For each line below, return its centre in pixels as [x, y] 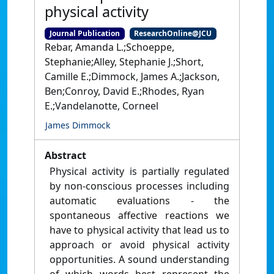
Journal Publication [84, 33]
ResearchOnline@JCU [173, 33]
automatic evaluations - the [139, 201]
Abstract [65, 156]
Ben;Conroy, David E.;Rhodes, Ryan [124, 91]
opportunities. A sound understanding [139, 260]
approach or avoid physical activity [139, 245]
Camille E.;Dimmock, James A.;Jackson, [132, 77]
